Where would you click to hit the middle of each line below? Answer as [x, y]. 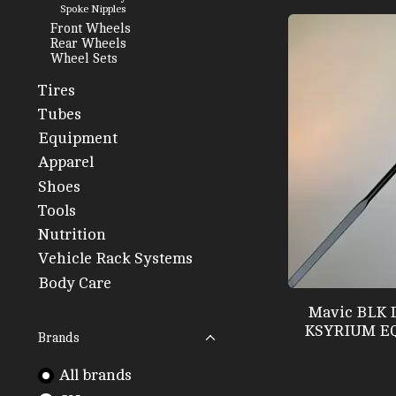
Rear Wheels [88, 44]
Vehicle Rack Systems [115, 259]
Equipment [78, 139]
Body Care [75, 283]
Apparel [66, 163]
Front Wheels [90, 29]
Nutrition [72, 235]
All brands [95, 375]
